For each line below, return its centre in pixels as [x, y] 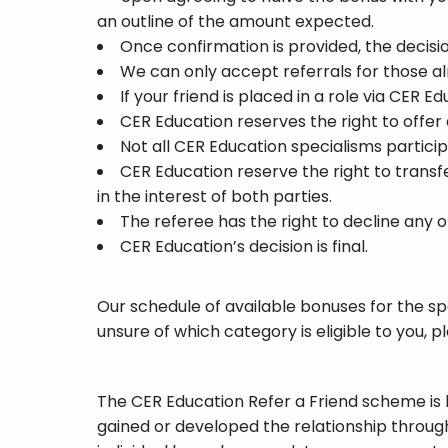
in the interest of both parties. [214, 196]
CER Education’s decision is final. [244, 246]
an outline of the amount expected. [235, 21]
